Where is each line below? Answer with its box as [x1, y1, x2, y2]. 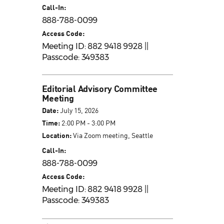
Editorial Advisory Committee [41, 83, 158, 94]
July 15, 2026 [58, 106, 98, 115]
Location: [41, 131, 71, 140]
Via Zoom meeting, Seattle [71, 131, 153, 140]
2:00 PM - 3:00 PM [59, 118, 115, 127]
